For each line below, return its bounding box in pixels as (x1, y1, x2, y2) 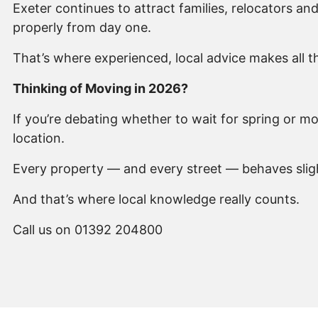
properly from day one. (13, 20, 151, 35)
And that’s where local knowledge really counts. (13, 192, 300, 207)
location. (13, 131, 65, 146)
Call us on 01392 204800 (13, 222, 163, 238)
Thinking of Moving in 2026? (13, 81, 188, 97)
